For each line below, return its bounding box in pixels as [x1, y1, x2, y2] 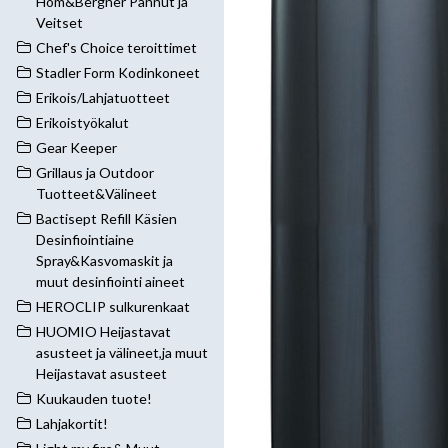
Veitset [36, 14, 83, 31]
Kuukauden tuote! [36, 390, 152, 407]
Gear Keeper [36, 139, 117, 156]
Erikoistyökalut [36, 114, 129, 131]
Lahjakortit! [36, 415, 108, 432]
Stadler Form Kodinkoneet [36, 64, 200, 81]
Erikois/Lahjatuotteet [36, 89, 170, 106]
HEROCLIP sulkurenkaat [36, 298, 190, 315]
